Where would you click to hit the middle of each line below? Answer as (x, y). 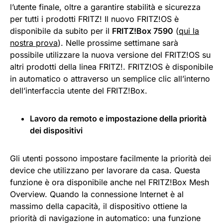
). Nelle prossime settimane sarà (118, 43)
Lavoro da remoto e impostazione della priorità (118, 118)
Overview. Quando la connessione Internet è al (97, 194)
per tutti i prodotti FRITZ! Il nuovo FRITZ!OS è (94, 19)
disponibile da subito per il (61, 31)
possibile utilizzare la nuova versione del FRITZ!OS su (110, 55)
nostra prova (34, 43)
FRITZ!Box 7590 (143, 31)
